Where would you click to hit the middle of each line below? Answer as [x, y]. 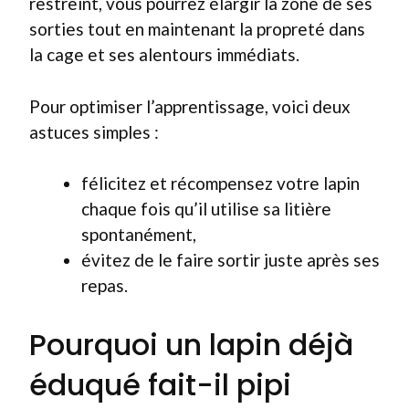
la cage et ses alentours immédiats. [164, 54]
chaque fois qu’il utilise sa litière [206, 209]
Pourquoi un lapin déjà [191, 344]
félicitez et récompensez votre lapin [220, 183]
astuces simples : [94, 131]
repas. [105, 285]
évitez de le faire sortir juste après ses [231, 260]
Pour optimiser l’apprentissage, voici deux [190, 106]
